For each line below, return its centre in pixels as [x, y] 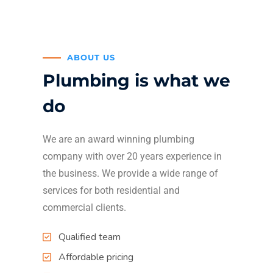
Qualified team [90, 237]
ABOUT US [91, 57]
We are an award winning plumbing [119, 139]
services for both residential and [111, 190]
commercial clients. [86, 207]
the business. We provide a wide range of [130, 173]
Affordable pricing [96, 257]
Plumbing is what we [136, 80]
